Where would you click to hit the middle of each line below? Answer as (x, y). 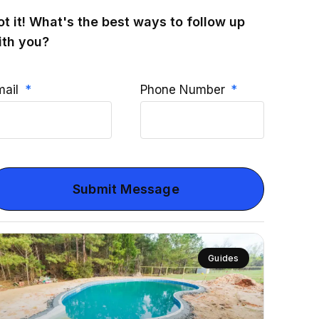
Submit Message (126, 189)
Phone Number (184, 89)
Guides (224, 258)
